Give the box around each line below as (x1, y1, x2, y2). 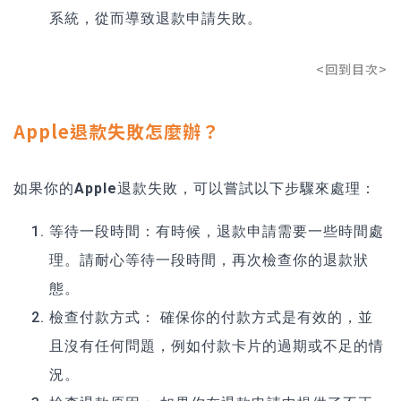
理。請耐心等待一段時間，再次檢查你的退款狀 (49, 252, 369, 269)
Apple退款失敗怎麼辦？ (13, 118, 220, 145)
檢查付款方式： (49, 309, 156, 327)
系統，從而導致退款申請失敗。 (49, 10, 262, 28)
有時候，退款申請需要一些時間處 (156, 223, 384, 241)
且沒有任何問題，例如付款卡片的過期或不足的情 (49, 337, 384, 355)
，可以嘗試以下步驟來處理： (178, 180, 376, 198)
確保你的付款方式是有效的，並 (156, 309, 373, 327)
